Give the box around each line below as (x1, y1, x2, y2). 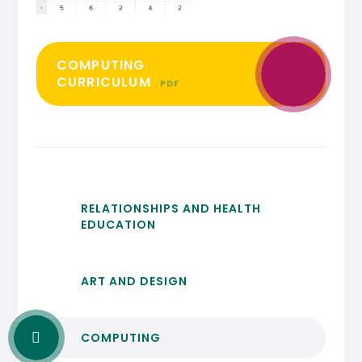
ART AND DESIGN (80, 273, 187, 290)
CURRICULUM (56, 72, 155, 91)
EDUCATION (80, 217, 156, 234)
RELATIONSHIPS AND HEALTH (80, 200, 261, 217)
